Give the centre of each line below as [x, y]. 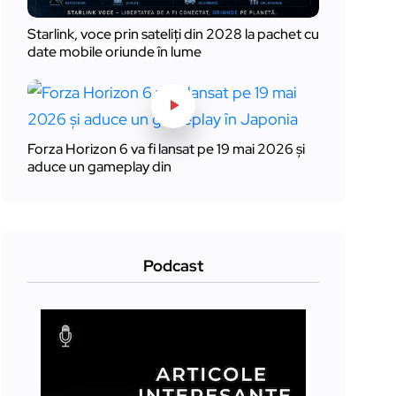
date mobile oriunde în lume [114, 52]
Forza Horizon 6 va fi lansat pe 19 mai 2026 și [166, 149]
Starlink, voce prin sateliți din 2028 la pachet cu [173, 34]
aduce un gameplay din [99, 167]
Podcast [173, 265]
